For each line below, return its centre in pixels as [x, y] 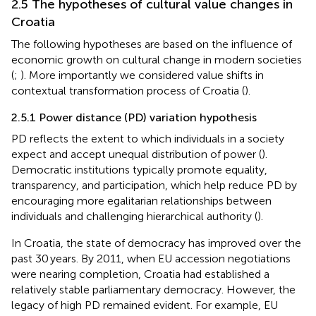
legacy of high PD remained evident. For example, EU [145, 305]
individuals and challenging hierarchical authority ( [134, 216]
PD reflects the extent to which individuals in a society [148, 138]
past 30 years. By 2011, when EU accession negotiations [151, 258]
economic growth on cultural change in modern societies [157, 59]
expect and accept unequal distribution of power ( [136, 154]
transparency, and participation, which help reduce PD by [154, 185]
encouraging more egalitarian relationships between [141, 200]
